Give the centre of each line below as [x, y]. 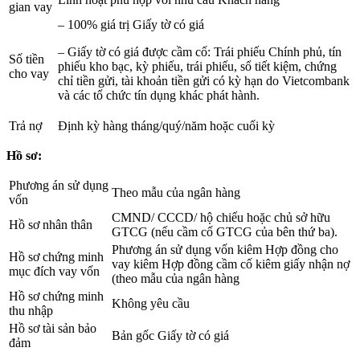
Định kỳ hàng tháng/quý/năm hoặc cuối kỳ [166, 126]
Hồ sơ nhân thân [51, 225]
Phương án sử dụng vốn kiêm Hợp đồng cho [225, 250]
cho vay [29, 74]
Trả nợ [25, 126]
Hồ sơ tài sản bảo [53, 329]
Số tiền [27, 59]
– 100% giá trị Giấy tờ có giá [131, 25]
